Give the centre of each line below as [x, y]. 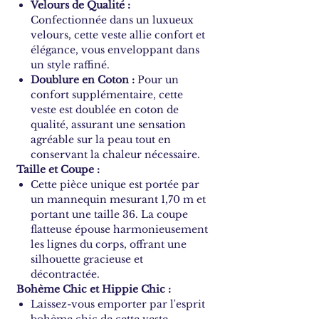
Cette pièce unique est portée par [115, 185]
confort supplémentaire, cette [107, 95]
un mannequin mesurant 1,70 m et [118, 200]
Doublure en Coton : [83, 80]
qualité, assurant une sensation [108, 125]
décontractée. [65, 274]
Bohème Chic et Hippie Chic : [94, 289]
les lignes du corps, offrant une [109, 245]
